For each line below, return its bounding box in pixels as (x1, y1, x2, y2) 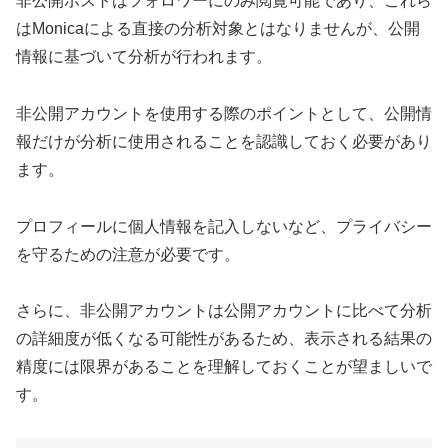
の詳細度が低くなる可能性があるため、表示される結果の (16, 330, 432, 348)
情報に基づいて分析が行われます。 (16, 48, 272, 66)
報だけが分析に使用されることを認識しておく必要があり (16, 132, 432, 150)
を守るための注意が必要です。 (16, 245, 240, 263)
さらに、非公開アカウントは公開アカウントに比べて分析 (16, 302, 432, 320)
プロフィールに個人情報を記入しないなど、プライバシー (16, 217, 432, 235)
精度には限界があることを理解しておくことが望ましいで (16, 358, 432, 376)
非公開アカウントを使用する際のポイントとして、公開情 (16, 104, 432, 122)
